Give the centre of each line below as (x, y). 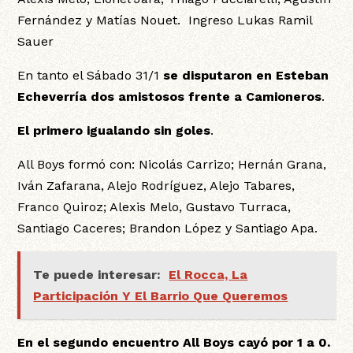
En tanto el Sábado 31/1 (91, 76)
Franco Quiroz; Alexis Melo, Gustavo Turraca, (154, 207)
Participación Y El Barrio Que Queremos (161, 296)
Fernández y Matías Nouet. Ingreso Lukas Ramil (165, 20)
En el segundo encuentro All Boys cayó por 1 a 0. (174, 343)
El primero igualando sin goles (114, 131)
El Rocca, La (208, 275)
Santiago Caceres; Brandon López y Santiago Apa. (170, 229)
